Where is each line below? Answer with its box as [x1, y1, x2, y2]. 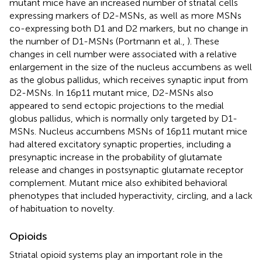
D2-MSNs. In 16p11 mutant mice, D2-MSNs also [9, 87, 213, 98]
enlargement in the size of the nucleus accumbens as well [9, 61, 252, 73]
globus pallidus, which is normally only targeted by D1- [9, 112, 237, 124]
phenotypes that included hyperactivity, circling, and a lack [9, 189, 253, 201]
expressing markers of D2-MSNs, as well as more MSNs [9, 9, 242, 21]
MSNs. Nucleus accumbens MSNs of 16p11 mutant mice [9, 125, 247, 137]
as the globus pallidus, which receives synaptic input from [9, 74, 248, 85]
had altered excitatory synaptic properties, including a [9, 138, 231, 150]
